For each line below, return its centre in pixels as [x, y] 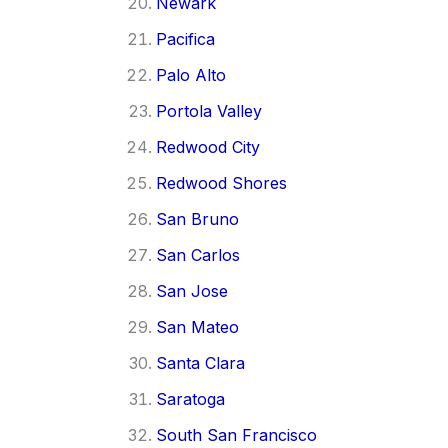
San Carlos [198, 254]
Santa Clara [200, 362]
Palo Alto [191, 74]
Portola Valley [209, 110]
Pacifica [185, 38]
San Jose [192, 290]
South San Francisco [236, 434]
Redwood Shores [221, 182]
